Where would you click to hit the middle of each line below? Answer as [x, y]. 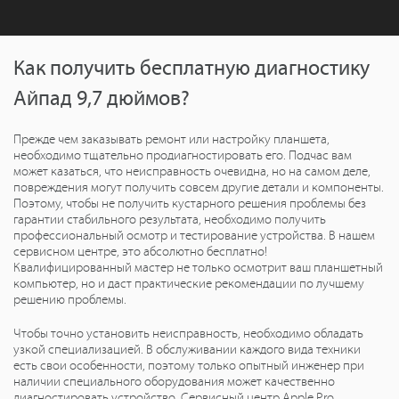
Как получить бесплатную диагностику [191, 68]
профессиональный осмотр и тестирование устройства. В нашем [194, 236]
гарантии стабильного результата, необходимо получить [170, 220]
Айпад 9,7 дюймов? [102, 98]
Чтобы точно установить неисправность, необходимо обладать [188, 334]
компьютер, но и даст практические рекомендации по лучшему [189, 284]
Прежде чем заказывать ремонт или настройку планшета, [171, 139]
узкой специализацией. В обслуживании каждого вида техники [187, 350]
